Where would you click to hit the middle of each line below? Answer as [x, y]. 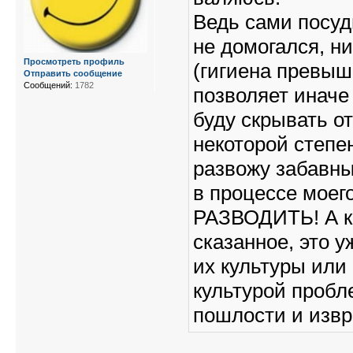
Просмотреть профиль [74, 62]
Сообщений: [48, 85]
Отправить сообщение [73, 74]
